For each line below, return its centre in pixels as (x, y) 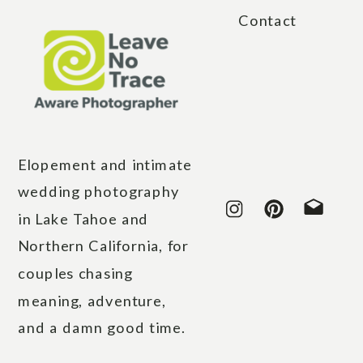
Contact (268, 20)
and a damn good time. (102, 328)
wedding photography (99, 192)
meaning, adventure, (92, 300)
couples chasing (75, 273)
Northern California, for (104, 246)
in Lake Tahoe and (83, 219)
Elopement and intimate (105, 164)
